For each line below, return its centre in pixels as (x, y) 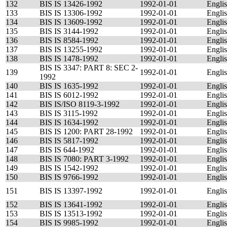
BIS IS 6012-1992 (69, 95)
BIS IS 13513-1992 (71, 214)
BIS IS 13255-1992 (71, 49)
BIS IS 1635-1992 (69, 86)
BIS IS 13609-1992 (71, 22)
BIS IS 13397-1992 (71, 191)
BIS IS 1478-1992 (69, 59)
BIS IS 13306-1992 (71, 13)
